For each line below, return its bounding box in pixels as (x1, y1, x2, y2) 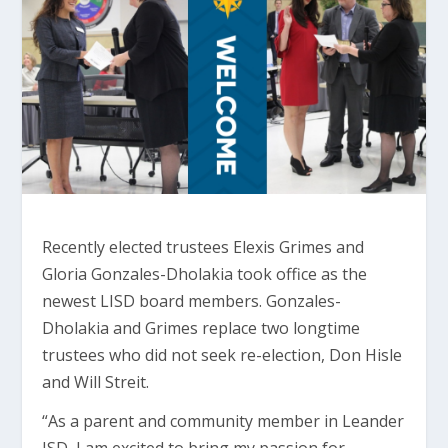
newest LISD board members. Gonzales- (42, 290, 342, 313)
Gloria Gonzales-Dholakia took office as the (42, 263, 368, 286)
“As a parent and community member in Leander (42, 410, 405, 433)
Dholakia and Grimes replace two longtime (42, 317, 361, 340)
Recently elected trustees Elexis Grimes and (42, 236, 365, 259)
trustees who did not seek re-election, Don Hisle (42, 344, 403, 367)
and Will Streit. (42, 371, 150, 394)
